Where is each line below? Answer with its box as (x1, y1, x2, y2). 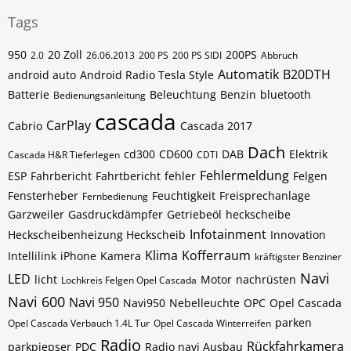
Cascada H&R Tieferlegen (8, 148, 120, 161)
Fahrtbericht (96, 168, 161, 183)
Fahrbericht (31, 168, 92, 183)
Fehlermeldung (200, 167, 289, 184)
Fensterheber (8, 188, 78, 203)
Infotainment (190, 226, 266, 243)
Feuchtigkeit (152, 188, 215, 203)
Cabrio (8, 118, 42, 133)
